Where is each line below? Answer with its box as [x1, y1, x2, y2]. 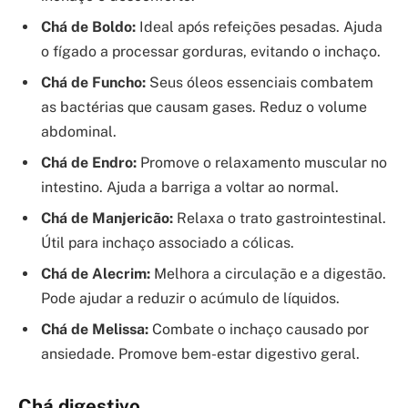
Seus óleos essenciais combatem [146, 73, 373, 91]
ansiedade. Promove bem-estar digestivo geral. [41, 344, 360, 362]
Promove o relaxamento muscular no [137, 153, 387, 171]
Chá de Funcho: [41, 73, 146, 91]
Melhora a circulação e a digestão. [150, 264, 386, 282]
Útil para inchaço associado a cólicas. [41, 233, 294, 251]
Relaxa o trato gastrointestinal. [173, 209, 386, 227]
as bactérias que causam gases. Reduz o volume [41, 97, 367, 116]
